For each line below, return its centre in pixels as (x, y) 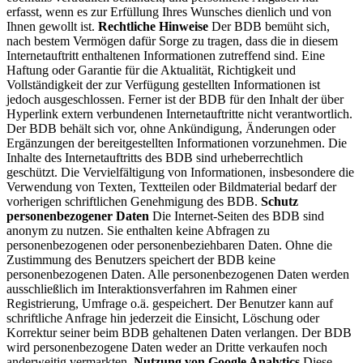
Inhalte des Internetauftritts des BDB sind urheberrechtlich (155, 157)
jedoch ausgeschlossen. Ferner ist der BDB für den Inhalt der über (175, 99)
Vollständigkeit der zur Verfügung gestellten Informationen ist (163, 84)
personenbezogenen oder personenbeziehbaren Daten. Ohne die (169, 245)
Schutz (280, 201)
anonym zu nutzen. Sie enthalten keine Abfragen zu (138, 230)
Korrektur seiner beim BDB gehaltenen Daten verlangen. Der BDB (179, 332)
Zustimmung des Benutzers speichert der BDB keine (141, 259)
